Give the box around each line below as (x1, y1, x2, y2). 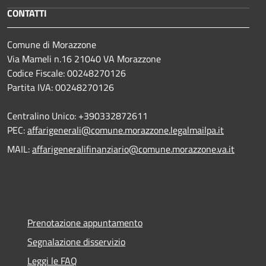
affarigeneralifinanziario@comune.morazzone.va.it (32, 142, 235, 157)
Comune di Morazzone (7, 37, 96, 52)
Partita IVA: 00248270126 (7, 80, 114, 95)
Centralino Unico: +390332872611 (7, 109, 148, 123)
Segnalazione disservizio (27, 235, 125, 249)
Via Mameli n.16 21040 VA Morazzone (7, 52, 161, 66)
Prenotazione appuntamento (27, 216, 142, 230)
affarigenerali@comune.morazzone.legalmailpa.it (27, 123, 224, 138)
